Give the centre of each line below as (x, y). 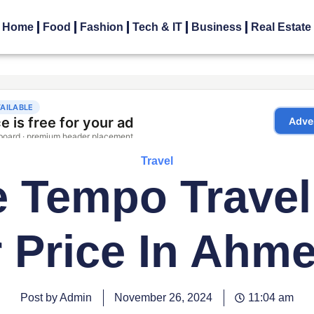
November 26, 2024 (163, 298)
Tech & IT (158, 27)
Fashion (102, 27)
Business (217, 27)
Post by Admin (56, 298)
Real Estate (281, 27)
